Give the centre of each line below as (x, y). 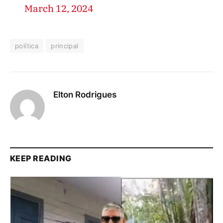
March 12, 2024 (58, 8)
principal (65, 46)
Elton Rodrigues (85, 94)
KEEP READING (41, 158)
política (27, 46)
